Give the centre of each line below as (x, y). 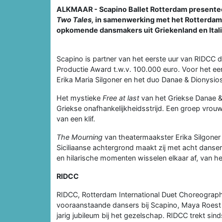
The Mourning (81, 137)
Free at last (122, 98)
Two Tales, (76, 19)
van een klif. (76, 118)
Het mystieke (80, 98)
